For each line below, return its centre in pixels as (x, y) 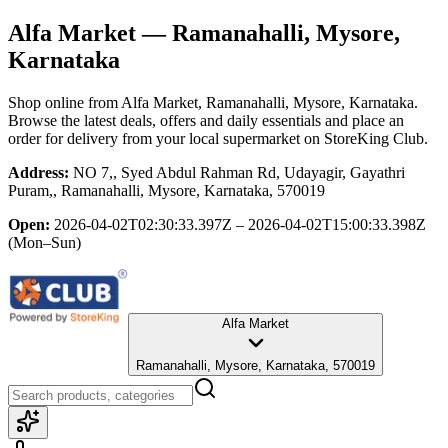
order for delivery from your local (113, 138)
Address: (38, 172)
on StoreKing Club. (364, 138)
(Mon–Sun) (44, 242)
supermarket (261, 138)
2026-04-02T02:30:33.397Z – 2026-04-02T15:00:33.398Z (240, 224)
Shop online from (64, 102)
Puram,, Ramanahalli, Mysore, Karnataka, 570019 (166, 190)
